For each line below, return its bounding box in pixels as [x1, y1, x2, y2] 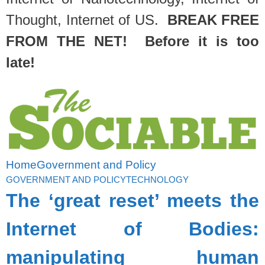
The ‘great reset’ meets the [6, 189, 259, 211]
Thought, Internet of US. [6, 11, 167, 28]
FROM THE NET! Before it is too [6, 33, 259, 49]
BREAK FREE [167, 11, 259, 28]
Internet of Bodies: [6, 218, 259, 240]
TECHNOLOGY [126, 174, 189, 185]
